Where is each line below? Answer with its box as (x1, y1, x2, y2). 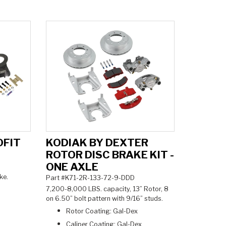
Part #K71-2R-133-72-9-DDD (45, 174, 135, 182)
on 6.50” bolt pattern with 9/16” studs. (45, 195, 166, 203)
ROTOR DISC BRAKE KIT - (45, 148, 174, 161)
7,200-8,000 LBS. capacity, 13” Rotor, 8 (45, 185, 168, 193)
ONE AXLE (45, 160, 98, 173)
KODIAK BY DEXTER (45, 136, 148, 149)
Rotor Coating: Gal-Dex (66, 207, 139, 215)
